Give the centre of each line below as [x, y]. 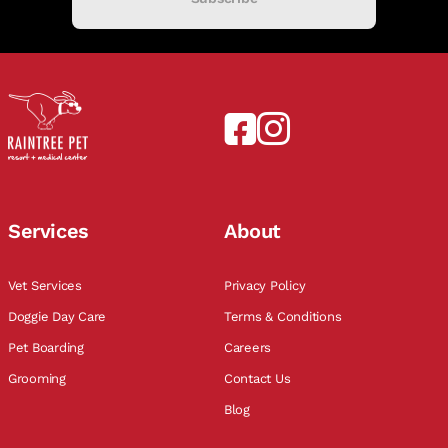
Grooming [39, 379]
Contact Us [259, 379]
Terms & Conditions [285, 317]
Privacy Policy [267, 286]
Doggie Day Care [59, 317]
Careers [249, 348]
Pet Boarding [48, 348]
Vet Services [47, 286]
